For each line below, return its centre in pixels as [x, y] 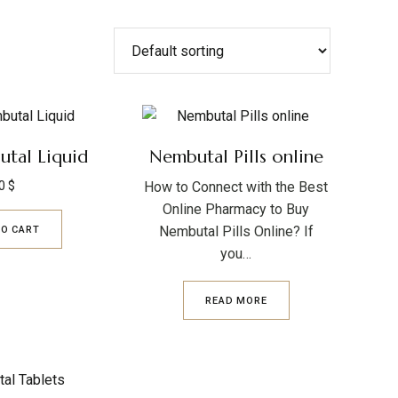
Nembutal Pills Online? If [236, 231]
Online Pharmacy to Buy [236, 209]
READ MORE [236, 300]
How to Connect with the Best [236, 187]
